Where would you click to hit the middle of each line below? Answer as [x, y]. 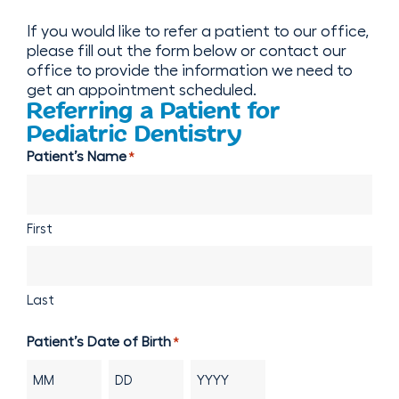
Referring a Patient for [154, 112]
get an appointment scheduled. [142, 90]
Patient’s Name [77, 156]
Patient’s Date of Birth [99, 342]
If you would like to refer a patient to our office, [198, 32]
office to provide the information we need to [190, 71]
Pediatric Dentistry [134, 135]
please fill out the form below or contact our [187, 51]
